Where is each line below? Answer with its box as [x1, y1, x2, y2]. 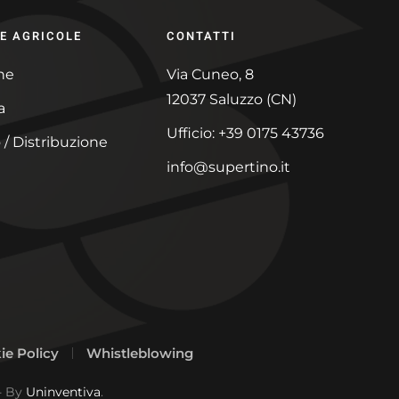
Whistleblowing [85, 344, 193, 362]
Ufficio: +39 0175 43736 [167, 124, 325, 142]
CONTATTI [167, 27, 237, 45]
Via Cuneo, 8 [167, 65, 255, 83]
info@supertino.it [167, 158, 291, 175]
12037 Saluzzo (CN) [167, 90, 297, 108]
